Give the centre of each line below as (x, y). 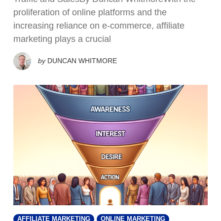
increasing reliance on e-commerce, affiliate (99, 26)
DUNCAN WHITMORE (82, 60)
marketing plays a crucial (62, 39)
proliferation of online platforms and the (90, 13)
